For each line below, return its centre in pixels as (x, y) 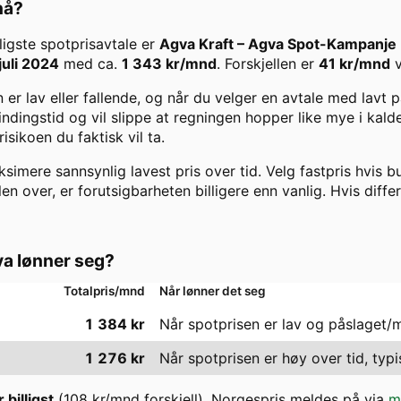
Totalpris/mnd (104, 291)
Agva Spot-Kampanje (322, 44)
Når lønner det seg (213, 291)
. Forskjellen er (268, 64)
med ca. (88, 64)
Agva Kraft (196, 44)
